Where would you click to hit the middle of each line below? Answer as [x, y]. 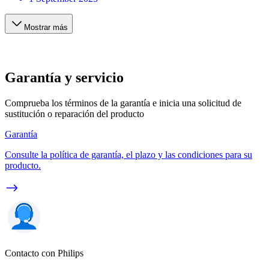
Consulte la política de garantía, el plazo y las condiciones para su [128, 155]
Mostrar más [46, 28]
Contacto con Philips [44, 253]
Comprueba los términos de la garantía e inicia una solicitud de [123, 103]
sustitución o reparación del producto [74, 114]
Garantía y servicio [64, 78]
